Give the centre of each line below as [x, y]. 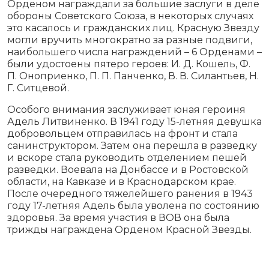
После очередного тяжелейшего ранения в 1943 [130, 194]
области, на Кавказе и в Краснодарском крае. [122, 182]
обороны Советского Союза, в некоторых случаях [130, 16]
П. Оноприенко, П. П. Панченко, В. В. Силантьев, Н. [133, 76]
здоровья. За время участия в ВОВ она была [118, 218]
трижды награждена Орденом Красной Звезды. [129, 230]
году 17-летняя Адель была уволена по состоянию [133, 206]
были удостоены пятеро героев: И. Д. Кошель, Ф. [129, 64]
